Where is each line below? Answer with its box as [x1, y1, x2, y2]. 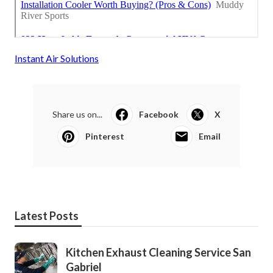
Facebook [138, 109, 179, 120]
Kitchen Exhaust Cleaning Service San [66, 246, 251, 260]
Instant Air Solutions [15, 52, 99, 65]
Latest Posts [15, 209, 79, 223]
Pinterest [85, 131, 124, 142]
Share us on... [52, 109, 102, 120]
